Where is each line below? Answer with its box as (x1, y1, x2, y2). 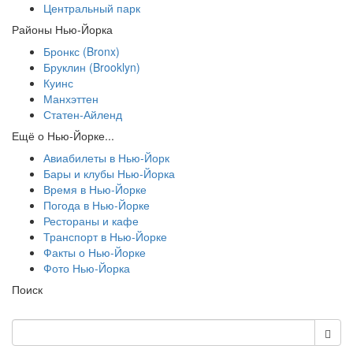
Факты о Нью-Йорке (43, 243, 146, 260)
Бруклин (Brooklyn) (43, 58, 140, 75)
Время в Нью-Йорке (43, 180, 147, 197)
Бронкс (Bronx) (43, 43, 120, 59)
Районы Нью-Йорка (12, 20, 113, 37)
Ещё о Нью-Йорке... (12, 127, 114, 143)
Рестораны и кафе (43, 212, 139, 229)
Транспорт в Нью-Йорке (43, 228, 167, 244)
